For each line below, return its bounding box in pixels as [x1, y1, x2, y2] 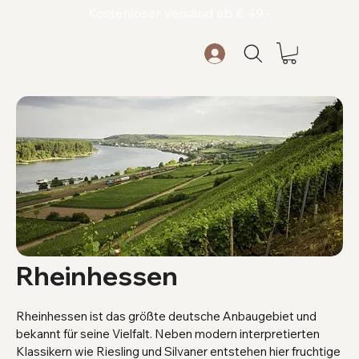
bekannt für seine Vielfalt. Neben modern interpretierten [16, 325, 320, 341]
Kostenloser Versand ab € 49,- [88, 5, 271, 22]
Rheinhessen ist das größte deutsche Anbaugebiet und [16, 308, 317, 324]
